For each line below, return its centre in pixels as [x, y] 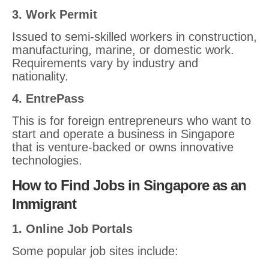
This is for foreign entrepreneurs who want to [131, 121]
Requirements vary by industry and [105, 63]
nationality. [40, 76]
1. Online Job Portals [72, 229]
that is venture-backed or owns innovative [123, 147]
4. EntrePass [48, 98]
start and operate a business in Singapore [123, 134]
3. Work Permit [55, 14]
